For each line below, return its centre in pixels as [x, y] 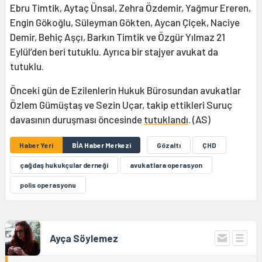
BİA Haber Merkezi [101, 145]
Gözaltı [169, 145]
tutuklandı [166, 120]
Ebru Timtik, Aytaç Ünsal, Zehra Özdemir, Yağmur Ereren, [130, 8]
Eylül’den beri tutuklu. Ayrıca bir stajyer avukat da [114, 52]
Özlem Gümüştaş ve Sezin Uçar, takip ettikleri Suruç [121, 105]
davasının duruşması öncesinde [77, 120]
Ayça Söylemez [84, 238]
